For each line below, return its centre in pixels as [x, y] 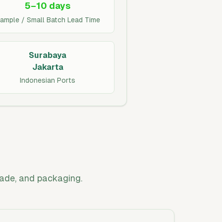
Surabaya [48, 55]
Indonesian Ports [48, 80]
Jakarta [48, 67]
